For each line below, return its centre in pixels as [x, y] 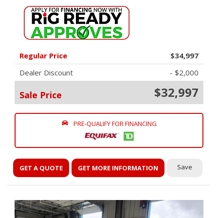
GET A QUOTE [41, 168]
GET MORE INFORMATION [118, 168]
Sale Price [41, 95]
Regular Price [43, 55]
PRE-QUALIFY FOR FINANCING [115, 124]
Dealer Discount [46, 73]
